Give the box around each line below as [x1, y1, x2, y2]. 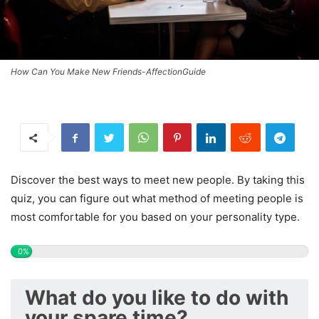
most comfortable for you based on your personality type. [11, 210, 300, 224]
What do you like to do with [25, 286, 288, 310]
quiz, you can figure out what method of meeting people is [11, 192, 303, 205]
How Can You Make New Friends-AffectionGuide [11, 66, 206, 77]
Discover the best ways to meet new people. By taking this [11, 173, 305, 187]
